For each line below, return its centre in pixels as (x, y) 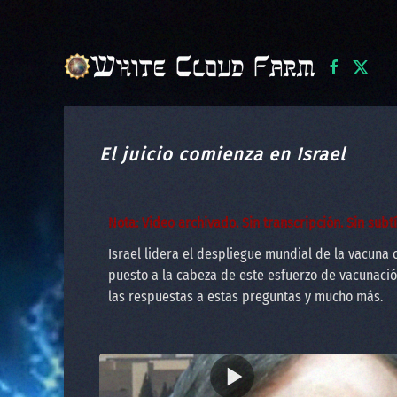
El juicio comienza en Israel (222, 154)
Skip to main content (98, 43)
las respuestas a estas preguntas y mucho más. (245, 296)
